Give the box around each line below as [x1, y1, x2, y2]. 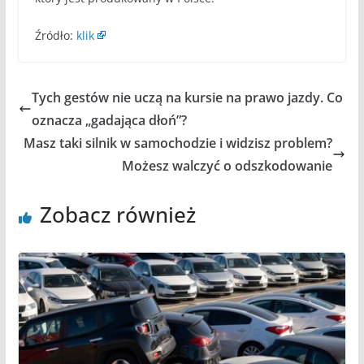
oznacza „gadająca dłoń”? [31, 110, 187, 129]
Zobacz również [39, 199, 196, 229]
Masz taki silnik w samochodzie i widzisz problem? [24, 133, 333, 152]
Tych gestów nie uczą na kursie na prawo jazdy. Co [31, 88, 343, 106]
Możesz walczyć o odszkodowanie [122, 156, 333, 175]
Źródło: [34, 27, 76, 43]
